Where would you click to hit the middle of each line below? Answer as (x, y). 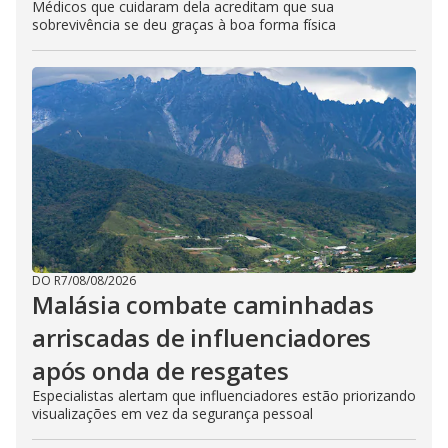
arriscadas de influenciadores (202, 337)
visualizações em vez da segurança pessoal (172, 413)
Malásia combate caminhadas (203, 304)
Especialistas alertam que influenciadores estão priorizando (224, 395)
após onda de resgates (160, 370)
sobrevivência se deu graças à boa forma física (184, 24)
